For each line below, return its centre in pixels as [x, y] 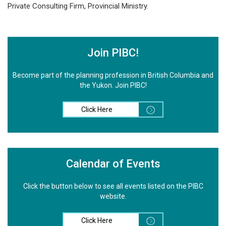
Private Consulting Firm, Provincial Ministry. [78, 6]
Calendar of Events [113, 163]
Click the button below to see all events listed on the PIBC [113, 186]
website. [113, 196]
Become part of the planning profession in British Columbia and [113, 75]
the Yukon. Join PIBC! [113, 85]
